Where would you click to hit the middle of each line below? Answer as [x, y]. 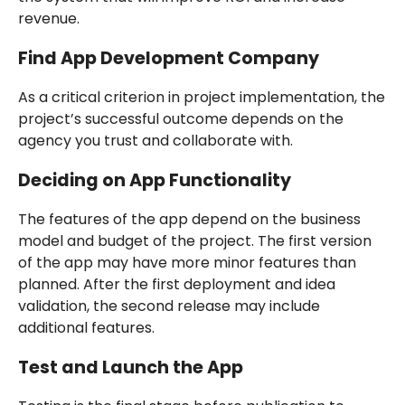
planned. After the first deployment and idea [176, 284]
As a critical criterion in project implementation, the [201, 97]
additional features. [86, 327]
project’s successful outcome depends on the [180, 118]
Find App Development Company [168, 58]
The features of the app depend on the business [189, 219]
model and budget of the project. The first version [194, 240]
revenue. [48, 18]
